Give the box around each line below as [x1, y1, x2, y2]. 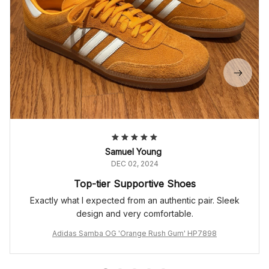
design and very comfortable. [76, 208, 193, 219]
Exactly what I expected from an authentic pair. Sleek [29, 195, 240, 206]
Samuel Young [105, 147, 162, 157]
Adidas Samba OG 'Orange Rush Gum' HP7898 [52, 229, 217, 238]
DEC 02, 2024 [110, 159, 159, 169]
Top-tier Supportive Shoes [73, 178, 196, 190]
